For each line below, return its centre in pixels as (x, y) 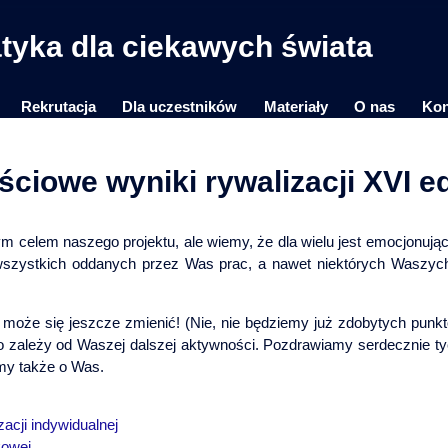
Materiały (295, 106)
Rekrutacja (58, 106)
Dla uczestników (180, 106)
